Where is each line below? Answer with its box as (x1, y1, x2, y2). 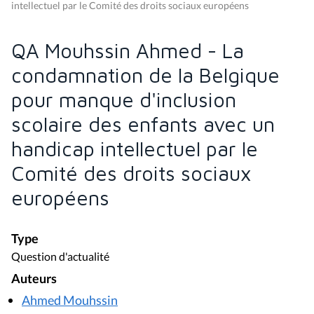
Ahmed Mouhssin (22, 292, 118, 308)
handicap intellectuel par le (11, 137, 258, 161)
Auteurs (11, 271, 57, 287)
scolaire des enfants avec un (11, 112, 275, 137)
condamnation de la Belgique (11, 63, 280, 88)
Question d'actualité (11, 250, 109, 264)
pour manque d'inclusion (11, 88, 236, 112)
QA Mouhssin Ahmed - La (11, 39, 244, 63)
